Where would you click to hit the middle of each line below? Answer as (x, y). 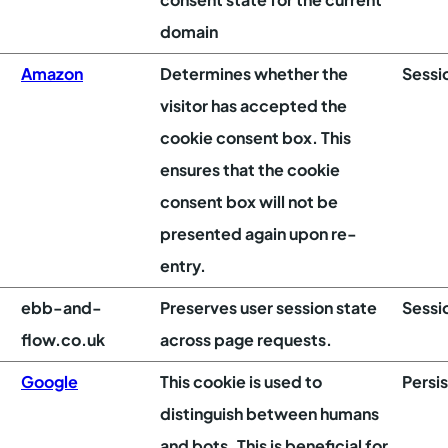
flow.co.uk (63, 339)
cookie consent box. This (255, 137)
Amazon (52, 73)
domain (189, 31)
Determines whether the (254, 73)
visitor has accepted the (253, 105)
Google (49, 381)
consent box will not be (249, 201)
